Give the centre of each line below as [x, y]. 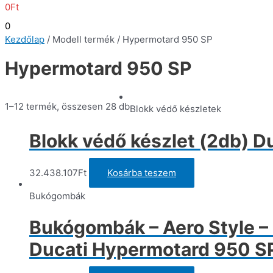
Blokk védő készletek [175, 108]
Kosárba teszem [142, 172]
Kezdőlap [25, 39]
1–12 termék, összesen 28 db [67, 106]
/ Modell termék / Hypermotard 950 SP [129, 39]
